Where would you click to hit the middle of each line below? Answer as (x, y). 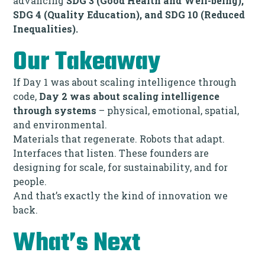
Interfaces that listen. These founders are (111, 153)
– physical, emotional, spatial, (168, 110)
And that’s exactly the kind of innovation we (121, 195)
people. (30, 181)
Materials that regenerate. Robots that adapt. (119, 138)
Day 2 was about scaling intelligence (130, 96)
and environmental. (60, 124)
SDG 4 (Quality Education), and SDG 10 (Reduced (129, 14)
